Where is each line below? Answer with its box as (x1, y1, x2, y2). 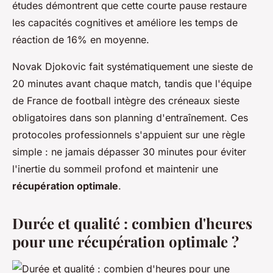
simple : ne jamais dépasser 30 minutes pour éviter (12, 146, 246, 158)
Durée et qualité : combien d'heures (12, 213, 252, 233)
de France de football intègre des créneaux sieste (12, 94, 239, 107)
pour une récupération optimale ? (12, 232, 239, 252)
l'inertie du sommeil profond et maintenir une (12, 163, 218, 175)
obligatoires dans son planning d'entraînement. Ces (12, 112, 248, 124)
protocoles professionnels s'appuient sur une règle (12, 129, 245, 141)
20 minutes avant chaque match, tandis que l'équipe (12, 77, 252, 90)
